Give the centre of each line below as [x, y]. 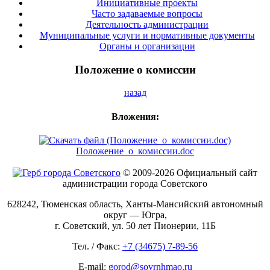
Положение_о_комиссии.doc [135, 151]
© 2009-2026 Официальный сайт [189, 172]
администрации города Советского [135, 183]
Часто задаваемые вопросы [147, 13]
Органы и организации [147, 46]
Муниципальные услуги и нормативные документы [147, 35]
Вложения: [135, 116]
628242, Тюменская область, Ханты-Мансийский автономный [135, 204]
